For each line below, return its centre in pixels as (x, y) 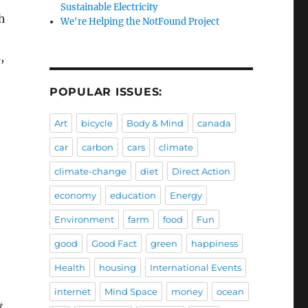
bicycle (97, 123)
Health (69, 268)
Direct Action (201, 172)
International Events (195, 268)
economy (75, 196)
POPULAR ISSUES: (106, 92)
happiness (214, 244)
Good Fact (114, 244)
